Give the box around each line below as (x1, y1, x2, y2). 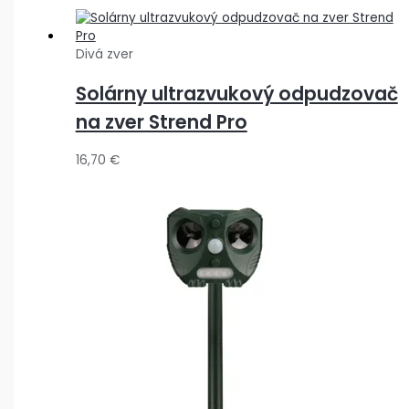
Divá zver (75, 46, 133, 64)
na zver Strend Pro (75, 109, 247, 136)
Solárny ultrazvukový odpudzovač (75, 80, 398, 108)
